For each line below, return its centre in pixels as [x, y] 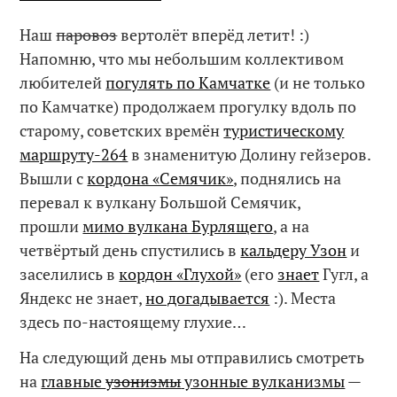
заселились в [70, 273]
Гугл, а [344, 273]
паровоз [87, 34]
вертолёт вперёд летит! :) [214, 34]
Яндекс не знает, [83, 297]
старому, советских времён [122, 130]
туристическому [284, 130]
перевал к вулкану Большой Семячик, [160, 202]
